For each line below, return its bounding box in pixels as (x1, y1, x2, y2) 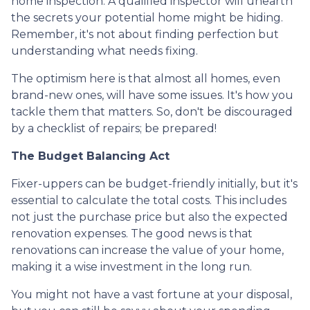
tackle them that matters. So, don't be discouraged (11, 104, 293, 118)
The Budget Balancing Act (11, 149, 170, 163)
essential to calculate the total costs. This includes (11, 193, 286, 207)
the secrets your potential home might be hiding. (11, 10, 283, 24)
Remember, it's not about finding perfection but (11, 27, 279, 41)
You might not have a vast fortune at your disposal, (11, 287, 292, 301)
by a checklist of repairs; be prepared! (11, 121, 217, 135)
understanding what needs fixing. (11, 44, 198, 57)
